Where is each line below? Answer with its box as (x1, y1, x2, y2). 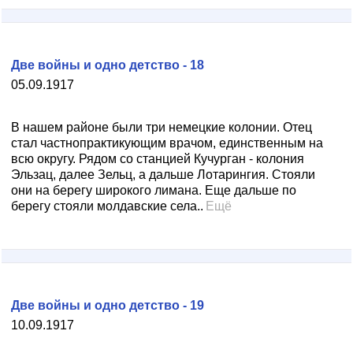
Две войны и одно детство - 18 (11, 58, 204, 72)
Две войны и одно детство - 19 (11, 299, 204, 312)
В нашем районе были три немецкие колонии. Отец (11, 121, 312, 134)
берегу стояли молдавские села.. (11, 199, 203, 213)
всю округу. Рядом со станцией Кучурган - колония (11, 152, 304, 165)
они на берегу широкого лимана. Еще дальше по (11, 184, 296, 197)
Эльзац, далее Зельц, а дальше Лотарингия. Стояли (11, 168, 315, 181)
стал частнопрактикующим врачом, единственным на (11, 136, 323, 150)
